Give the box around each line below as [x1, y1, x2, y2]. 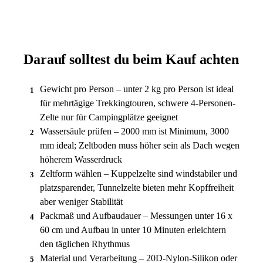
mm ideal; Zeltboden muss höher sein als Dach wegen [40, 140, 240, 150]
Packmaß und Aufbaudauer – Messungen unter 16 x [40, 210, 232, 221]
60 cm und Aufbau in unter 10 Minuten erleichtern [40, 224, 226, 235]
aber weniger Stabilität [40, 196, 123, 207]
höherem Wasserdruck [40, 154, 122, 164]
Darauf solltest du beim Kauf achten [23, 51, 239, 67]
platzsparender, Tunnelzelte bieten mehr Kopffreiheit [40, 182, 234, 193]
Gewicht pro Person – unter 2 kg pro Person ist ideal [40, 83, 234, 94]
